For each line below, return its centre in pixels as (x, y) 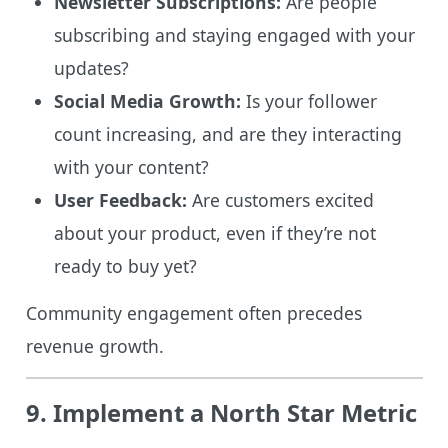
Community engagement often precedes (193, 312)
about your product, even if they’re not (214, 232)
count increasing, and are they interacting (227, 133)
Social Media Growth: (147, 100)
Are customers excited (280, 199)
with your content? (131, 166)
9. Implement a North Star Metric (221, 412)
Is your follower (308, 100)
